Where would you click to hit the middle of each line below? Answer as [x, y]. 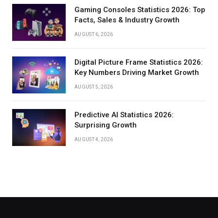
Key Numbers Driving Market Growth [137, 73]
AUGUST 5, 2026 [94, 87]
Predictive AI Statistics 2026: [124, 115]
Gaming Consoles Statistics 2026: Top [140, 10]
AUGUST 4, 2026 [94, 140]
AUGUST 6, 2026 [94, 35]
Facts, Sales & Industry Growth [127, 20]
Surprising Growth [106, 125]
